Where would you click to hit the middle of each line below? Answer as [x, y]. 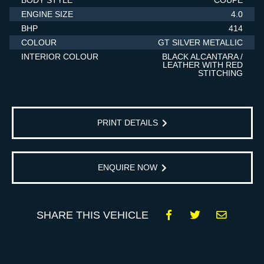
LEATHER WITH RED [203, 65]
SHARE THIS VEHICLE [92, 215]
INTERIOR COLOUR [60, 57]
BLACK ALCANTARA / [202, 57]
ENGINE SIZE [47, 14]
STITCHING [220, 73]
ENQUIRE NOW [129, 168]
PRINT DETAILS [129, 123]
